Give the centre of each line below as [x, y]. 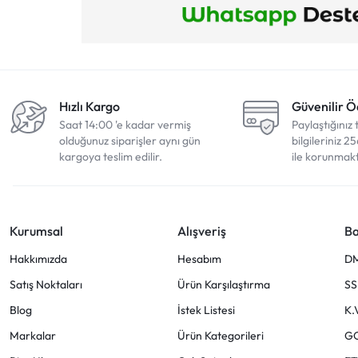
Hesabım [199, 259]
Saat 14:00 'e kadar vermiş [125, 124]
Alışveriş [201, 231]
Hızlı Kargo [89, 106]
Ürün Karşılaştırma [223, 284]
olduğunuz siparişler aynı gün [130, 140]
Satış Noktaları [46, 284]
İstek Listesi [206, 310]
